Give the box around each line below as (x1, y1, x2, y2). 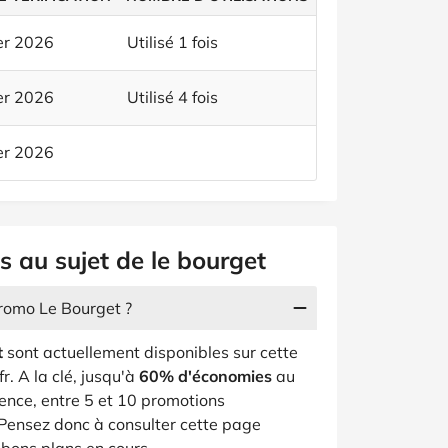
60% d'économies (139, 366, 272, 386)
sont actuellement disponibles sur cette (3, 342, 298, 362)
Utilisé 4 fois (127, 87, 218, 107)
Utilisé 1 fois (127, 32, 218, 52)
